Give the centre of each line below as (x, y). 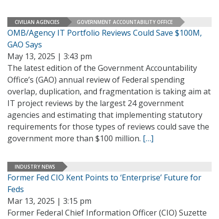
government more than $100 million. (75, 138)
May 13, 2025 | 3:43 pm (50, 56)
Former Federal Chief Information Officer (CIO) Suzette (107, 213)
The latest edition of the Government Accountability (102, 68)
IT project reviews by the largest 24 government (96, 103)
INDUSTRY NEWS (35, 166)
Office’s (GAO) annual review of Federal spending (96, 80)
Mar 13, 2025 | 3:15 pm (49, 201)
